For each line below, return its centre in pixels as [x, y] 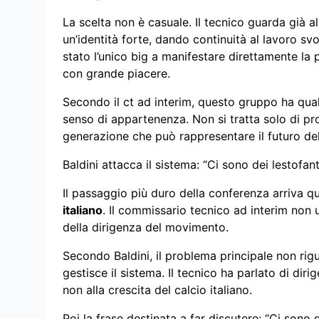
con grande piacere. [116, 73]
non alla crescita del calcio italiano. [157, 289]
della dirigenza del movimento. [146, 227]
